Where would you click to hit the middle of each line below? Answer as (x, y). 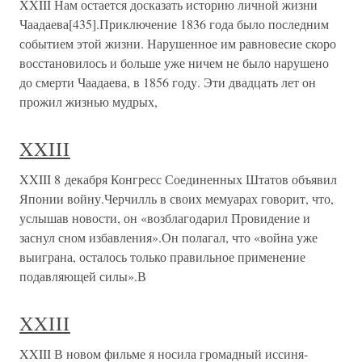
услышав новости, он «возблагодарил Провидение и (165, 218)
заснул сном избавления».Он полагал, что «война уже (168, 238)
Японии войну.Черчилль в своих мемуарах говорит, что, (177, 199)
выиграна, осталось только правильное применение (162, 257)
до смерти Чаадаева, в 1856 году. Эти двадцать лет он (168, 82)
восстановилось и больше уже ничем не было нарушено (174, 63)
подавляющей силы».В (83, 276)
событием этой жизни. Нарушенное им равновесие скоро (178, 44)
